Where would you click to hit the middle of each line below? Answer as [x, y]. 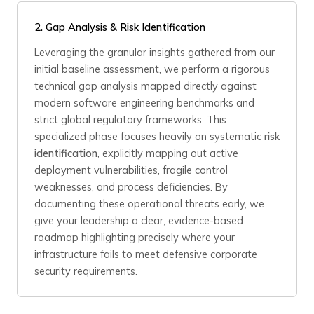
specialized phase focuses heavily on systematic [149, 136]
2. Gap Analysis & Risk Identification [120, 27]
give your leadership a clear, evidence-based [139, 220]
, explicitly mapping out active [168, 153]
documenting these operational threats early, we [149, 204]
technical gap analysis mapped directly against [145, 86]
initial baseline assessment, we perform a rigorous [152, 69]
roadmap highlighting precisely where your [135, 237]
